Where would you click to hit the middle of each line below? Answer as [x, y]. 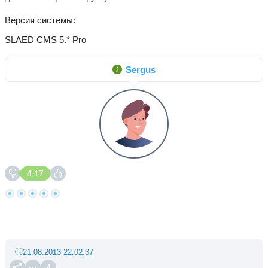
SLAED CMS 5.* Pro [45, 40]
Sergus [141, 69]
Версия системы [39, 20]
